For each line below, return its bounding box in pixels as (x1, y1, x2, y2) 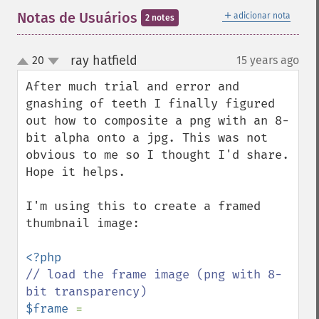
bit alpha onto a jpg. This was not (26, 130, 268, 145)
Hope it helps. (26, 164, 125, 179)
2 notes (145, 13, 174, 23)
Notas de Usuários (17, 9, 141, 26)
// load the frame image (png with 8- (26, 267, 282, 282)
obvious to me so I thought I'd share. (26, 147, 289, 162)
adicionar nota (234, 11, 291, 21)
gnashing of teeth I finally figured (26, 96, 275, 111)
